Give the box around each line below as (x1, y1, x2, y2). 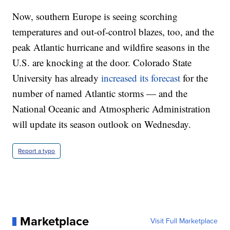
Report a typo (18, 146, 55, 156)
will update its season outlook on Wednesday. (12, 118, 191, 131)
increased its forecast (101, 71, 183, 85)
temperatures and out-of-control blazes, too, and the (12, 25, 215, 39)
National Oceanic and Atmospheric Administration (12, 102, 211, 116)
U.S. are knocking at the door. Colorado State (12, 56, 192, 69)
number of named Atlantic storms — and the (12, 87, 188, 100)
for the (183, 71, 208, 85)
